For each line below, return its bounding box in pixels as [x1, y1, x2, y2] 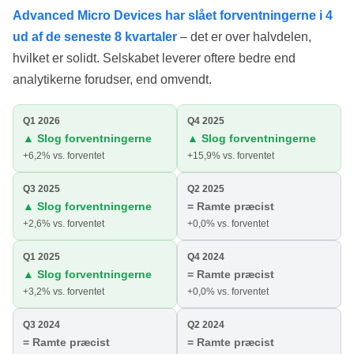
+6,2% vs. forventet [23, 150, 104, 162]
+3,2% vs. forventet [23, 286, 104, 298]
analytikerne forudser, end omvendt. [13, 73, 212, 87]
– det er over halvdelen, [177, 30, 311, 44]
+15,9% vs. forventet [187, 150, 274, 162]
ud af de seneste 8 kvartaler [13, 30, 177, 44]
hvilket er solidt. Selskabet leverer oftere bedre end [13, 51, 296, 66]
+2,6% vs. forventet [23, 218, 104, 230]
